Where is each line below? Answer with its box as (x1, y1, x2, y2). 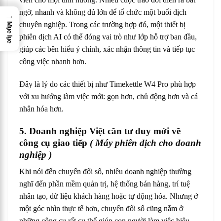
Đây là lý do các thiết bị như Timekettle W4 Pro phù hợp (19, 80, 196, 89)
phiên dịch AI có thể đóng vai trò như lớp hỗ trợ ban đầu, (19, 33, 197, 41)
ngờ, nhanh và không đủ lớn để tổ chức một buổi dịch (19, 8, 186, 17)
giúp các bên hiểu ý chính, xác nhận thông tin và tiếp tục (19, 45, 195, 54)
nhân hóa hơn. (19, 105, 64, 113)
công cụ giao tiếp (19, 137, 90, 148)
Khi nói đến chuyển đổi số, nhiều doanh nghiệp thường (19, 167, 191, 176)
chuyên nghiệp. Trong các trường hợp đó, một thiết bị (19, 20, 185, 29)
